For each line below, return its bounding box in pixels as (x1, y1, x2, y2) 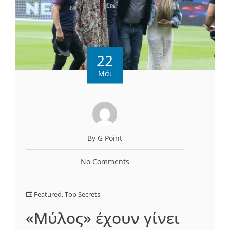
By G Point (87, 133, 122, 143)
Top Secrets (65, 189, 100, 199)
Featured (34, 189, 62, 199)
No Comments (80, 157, 129, 167)
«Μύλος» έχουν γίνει (26, 207, 180, 229)
